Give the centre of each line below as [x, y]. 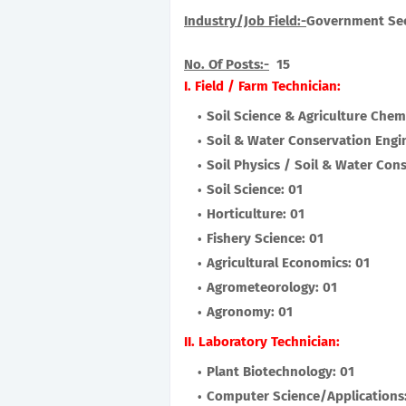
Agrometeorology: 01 [272, 287]
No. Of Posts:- [227, 64]
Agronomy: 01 [250, 312]
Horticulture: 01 [256, 214]
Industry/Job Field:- [245, 21]
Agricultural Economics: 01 [288, 263]
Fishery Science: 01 [265, 238]
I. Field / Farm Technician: [262, 86]
